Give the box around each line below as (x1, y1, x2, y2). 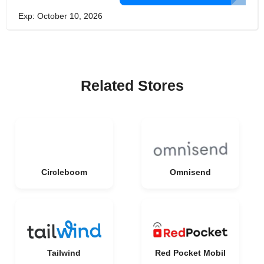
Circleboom (41, 167, 87, 177)
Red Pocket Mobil (154, 248, 226, 258)
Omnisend (169, 167, 211, 177)
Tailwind (47, 248, 81, 258)
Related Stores (80, 77, 184, 94)
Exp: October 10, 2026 (18, 11, 103, 21)
